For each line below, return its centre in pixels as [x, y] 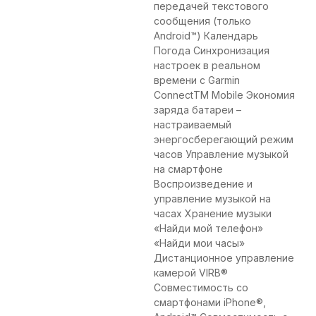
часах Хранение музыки [213, 214]
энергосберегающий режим [224, 140]
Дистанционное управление [224, 258]
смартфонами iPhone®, [210, 303]
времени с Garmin [197, 80]
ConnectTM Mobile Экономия [224, 95]
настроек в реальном [207, 66]
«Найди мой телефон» [208, 229]
